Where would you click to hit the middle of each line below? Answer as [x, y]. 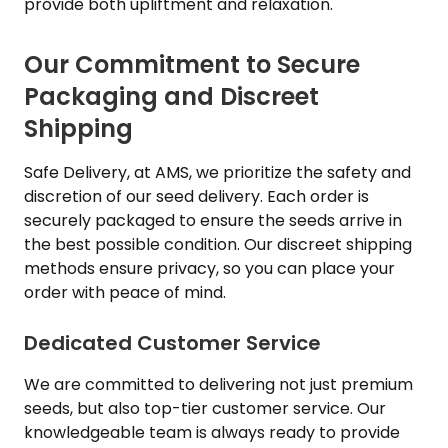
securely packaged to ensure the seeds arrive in [213, 220]
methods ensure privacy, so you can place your [209, 268]
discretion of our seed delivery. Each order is [196, 196]
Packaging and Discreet [171, 96]
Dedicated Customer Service [172, 343]
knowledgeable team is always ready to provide [212, 432]
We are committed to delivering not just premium [218, 384]
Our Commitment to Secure [192, 64]
